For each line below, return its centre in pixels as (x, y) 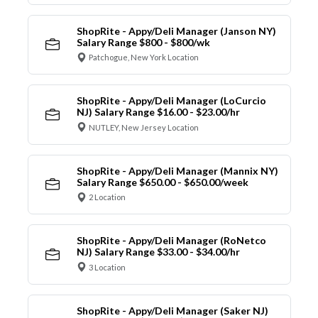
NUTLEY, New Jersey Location (144, 127)
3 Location (107, 267)
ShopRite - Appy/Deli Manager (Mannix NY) (177, 170)
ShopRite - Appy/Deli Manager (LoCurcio (171, 101)
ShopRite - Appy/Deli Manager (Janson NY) (176, 31)
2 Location (107, 197)
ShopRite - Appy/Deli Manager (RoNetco (171, 241)
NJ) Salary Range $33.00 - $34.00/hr (158, 252)
